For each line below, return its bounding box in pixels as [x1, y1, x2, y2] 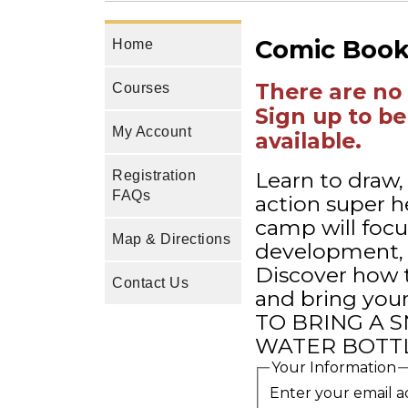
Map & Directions [112, 231, 231, 248]
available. [255, 127, 362, 155]
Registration [112, 168, 197, 184]
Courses [112, 80, 170, 97]
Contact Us [112, 275, 189, 291]
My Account [112, 124, 192, 140]
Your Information [271, 359, 397, 377]
